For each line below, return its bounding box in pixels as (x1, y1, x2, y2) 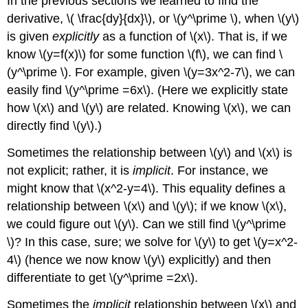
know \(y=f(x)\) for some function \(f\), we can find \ (7, 47, 283, 61)
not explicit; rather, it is (7, 163, 133, 177)
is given (7, 29, 53, 43)
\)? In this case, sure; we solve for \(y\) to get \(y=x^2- (7, 234, 298, 249)
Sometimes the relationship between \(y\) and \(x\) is (7, 145, 293, 159)
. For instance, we (170, 163, 269, 177)
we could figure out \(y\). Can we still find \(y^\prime (7, 217, 287, 231)
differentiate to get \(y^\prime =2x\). (7, 270, 199, 285)
